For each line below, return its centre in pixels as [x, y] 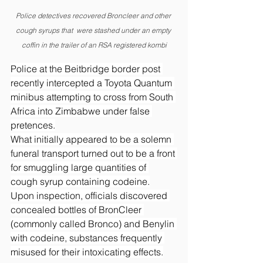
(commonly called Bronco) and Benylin [94, 223]
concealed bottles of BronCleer [77, 209]
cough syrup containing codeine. [80, 181]
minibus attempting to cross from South [93, 97]
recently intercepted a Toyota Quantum [92, 82]
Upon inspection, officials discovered [90, 195]
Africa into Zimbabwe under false [81, 111]
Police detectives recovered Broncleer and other [94, 15]
